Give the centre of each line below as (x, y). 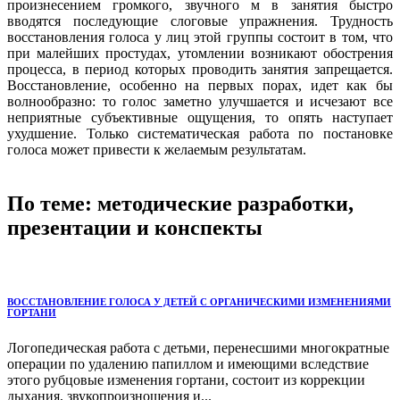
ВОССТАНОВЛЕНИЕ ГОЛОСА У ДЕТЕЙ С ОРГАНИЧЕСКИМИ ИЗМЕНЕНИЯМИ (199, 301)
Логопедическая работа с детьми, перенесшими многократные (198, 347)
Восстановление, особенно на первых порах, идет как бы (200, 86)
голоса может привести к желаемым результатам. (157, 150)
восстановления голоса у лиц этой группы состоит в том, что (200, 37)
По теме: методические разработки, (180, 204)
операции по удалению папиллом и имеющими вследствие (188, 363)
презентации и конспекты (135, 228)
